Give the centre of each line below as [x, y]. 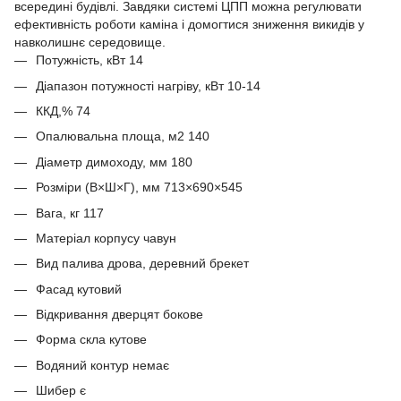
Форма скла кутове [91, 340]
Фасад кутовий [79, 289]
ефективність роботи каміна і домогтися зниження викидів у [189, 25]
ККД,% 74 [63, 111]
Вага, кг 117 [70, 213]
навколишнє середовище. [90, 43]
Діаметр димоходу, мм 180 [114, 162]
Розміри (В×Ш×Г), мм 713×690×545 [139, 188]
